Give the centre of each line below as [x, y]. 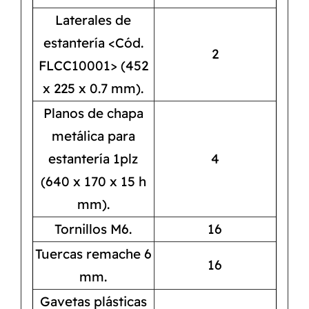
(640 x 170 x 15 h [93, 182]
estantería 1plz [93, 159]
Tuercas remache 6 [93, 254]
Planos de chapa [93, 113]
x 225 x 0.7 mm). [93, 89]
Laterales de [93, 20]
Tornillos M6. [93, 229]
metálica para [93, 136]
